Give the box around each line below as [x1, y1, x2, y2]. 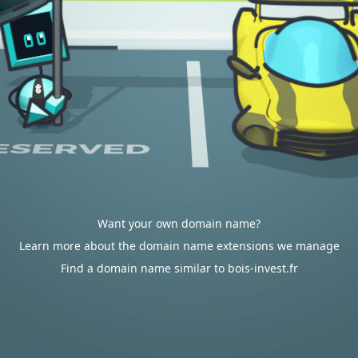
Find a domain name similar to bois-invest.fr [60, 261, 298, 276]
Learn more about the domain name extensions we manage [18, 238, 340, 253]
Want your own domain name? [97, 216, 261, 231]
